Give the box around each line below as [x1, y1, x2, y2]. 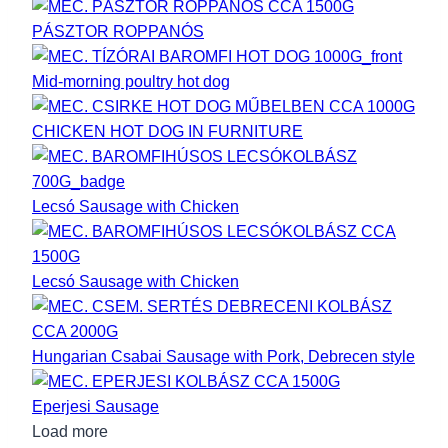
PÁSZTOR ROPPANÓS [32, 22, 204, 40]
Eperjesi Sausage [32, 397, 159, 415]
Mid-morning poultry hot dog [32, 72, 230, 90]
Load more [32, 422, 108, 440]
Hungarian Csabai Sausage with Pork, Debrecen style [32, 347, 415, 365]
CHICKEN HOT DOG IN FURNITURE [32, 122, 303, 140]
